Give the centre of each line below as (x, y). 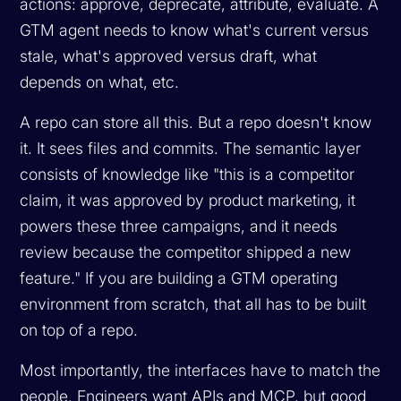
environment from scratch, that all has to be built (193, 303)
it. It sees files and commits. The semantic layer (191, 148)
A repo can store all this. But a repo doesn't (177, 122)
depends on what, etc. (100, 81)
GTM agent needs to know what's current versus (195, 30)
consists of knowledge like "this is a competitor (188, 174)
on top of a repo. (79, 329)
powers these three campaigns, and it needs (179, 226)
